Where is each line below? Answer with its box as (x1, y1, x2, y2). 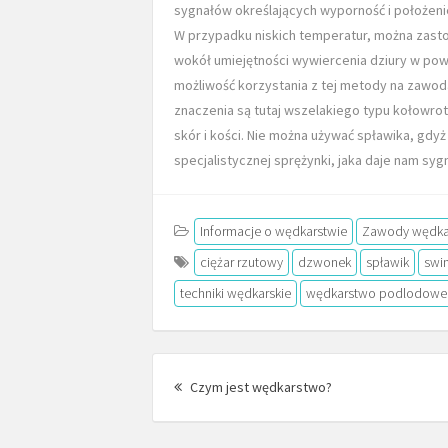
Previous (331, 376, 384, 395)
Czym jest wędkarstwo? (187, 377, 332, 396)
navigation (151, 377, 259, 409)
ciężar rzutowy (200, 252, 283, 271)
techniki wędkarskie (180, 283, 291, 302)
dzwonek (298, 252, 351, 271)
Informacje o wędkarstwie (200, 221, 347, 240)
